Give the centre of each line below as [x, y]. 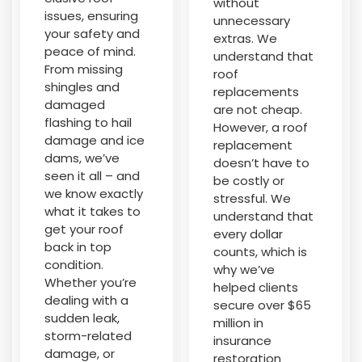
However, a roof [261, 127]
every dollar [248, 234]
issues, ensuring [91, 16]
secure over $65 [262, 305]
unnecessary [252, 21]
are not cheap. [258, 109]
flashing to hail [88, 122]
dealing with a [86, 300]
